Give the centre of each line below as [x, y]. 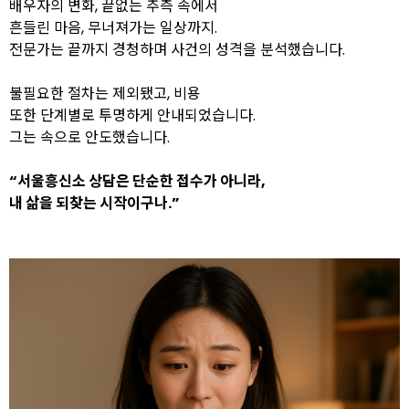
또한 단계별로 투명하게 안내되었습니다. [132, 115]
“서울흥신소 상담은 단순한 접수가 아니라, [137, 181]
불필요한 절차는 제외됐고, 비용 [105, 94]
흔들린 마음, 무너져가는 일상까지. [113, 28]
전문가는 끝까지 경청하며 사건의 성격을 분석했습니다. [177, 50]
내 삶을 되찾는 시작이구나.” [94, 203]
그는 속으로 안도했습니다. [89, 137]
